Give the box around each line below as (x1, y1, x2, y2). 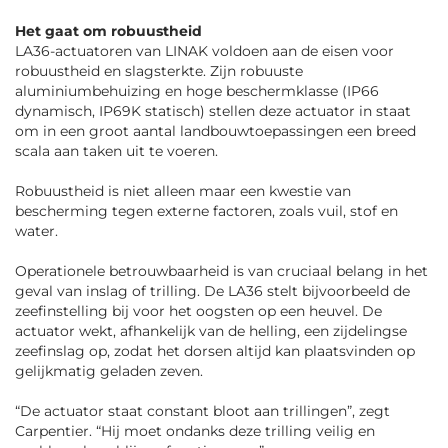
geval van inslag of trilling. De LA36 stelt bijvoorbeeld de (15, 282, 410, 301)
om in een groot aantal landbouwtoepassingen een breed (15, 122, 416, 141)
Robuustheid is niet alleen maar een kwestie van (15, 182, 351, 201)
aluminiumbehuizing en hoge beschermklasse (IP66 (15, 82, 379, 101)
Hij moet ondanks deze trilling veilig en (101, 422, 375, 441)
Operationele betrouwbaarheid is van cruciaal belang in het (15, 262, 428, 281)
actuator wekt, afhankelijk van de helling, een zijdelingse (15, 322, 407, 341)
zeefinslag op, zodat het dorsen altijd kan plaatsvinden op (15, 342, 415, 361)
